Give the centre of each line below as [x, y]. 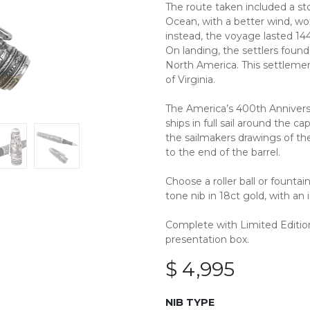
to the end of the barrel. [223, 152]
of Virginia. [190, 80]
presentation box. [207, 239]
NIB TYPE [190, 302]
